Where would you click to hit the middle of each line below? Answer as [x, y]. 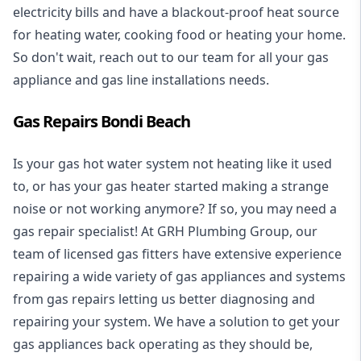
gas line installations [164, 80]
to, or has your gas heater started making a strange [171, 187]
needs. [247, 80]
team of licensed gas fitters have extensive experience [177, 254]
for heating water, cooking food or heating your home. [179, 35]
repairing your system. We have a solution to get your [176, 322]
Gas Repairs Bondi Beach [102, 122]
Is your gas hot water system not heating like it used [172, 164]
